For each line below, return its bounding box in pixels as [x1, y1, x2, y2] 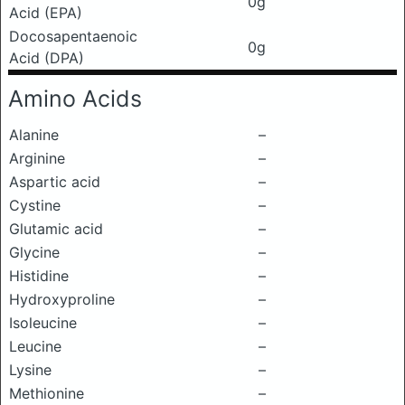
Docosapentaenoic [9, 27, 137, 45]
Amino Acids [8, 85, 142, 112]
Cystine [9, 196, 61, 214]
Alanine [9, 126, 59, 144]
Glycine [9, 243, 60, 261]
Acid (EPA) [9, 4, 82, 22]
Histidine [9, 267, 69, 285]
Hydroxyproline [9, 290, 115, 308]
